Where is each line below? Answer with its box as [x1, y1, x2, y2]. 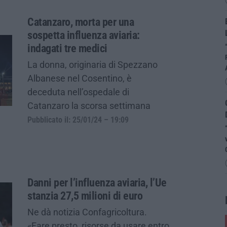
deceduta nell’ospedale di [27, 86, 129, 97]
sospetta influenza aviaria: [27, 28, 140, 42]
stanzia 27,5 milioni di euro [27, 189, 142, 202]
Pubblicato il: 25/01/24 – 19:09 [27, 115, 129, 125]
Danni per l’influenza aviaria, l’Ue [27, 176, 167, 189]
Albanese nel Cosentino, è [27, 72, 132, 84]
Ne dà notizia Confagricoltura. [27, 206, 147, 217]
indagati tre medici [27, 42, 107, 55]
